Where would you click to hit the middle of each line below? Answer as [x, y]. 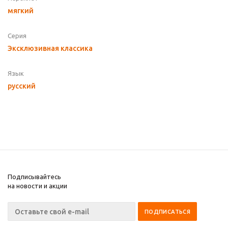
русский [22, 86]
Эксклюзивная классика [50, 49]
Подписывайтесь [34, 177]
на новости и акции [37, 186]
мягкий [21, 11]
